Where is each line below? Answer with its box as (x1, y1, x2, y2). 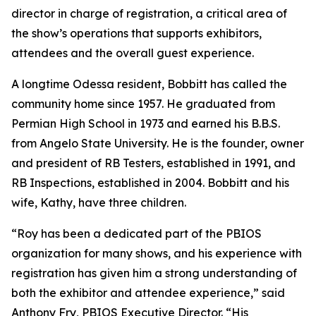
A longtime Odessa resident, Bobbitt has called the (11, 77, 287, 91)
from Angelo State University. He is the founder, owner (11, 136, 304, 150)
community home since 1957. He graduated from (11, 97, 275, 111)
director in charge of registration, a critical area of (11, 6, 287, 20)
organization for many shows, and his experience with (11, 246, 302, 260)
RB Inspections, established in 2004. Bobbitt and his (11, 176, 289, 190)
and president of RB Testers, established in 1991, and (11, 156, 296, 170)
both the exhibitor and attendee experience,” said (11, 286, 285, 300)
